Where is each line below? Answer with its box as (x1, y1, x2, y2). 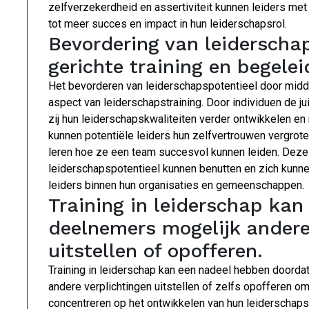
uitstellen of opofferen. (48, 239, 263, 263)
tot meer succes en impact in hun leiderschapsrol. (48, 17, 287, 31)
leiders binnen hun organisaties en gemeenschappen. (48, 179, 304, 192)
